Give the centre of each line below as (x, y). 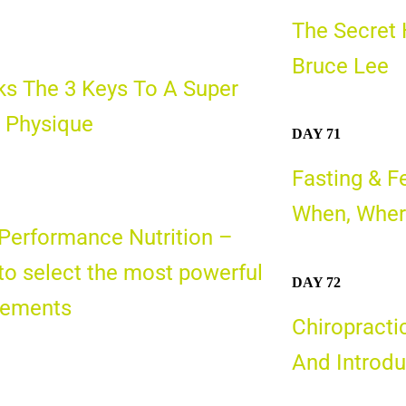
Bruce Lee (340, 66)
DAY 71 (316, 134)
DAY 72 (316, 282)
